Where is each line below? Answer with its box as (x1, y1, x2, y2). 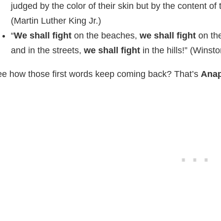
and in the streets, (11, 45, 84, 55)
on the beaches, (72, 31, 140, 40)
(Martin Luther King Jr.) (11, 16, 101, 26)
